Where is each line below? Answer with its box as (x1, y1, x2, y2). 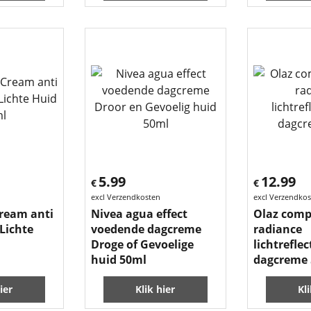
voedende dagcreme (91, 221, 201, 237)
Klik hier (135, 283, 176, 296)
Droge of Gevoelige (91, 237, 194, 252)
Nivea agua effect (91, 206, 187, 221)
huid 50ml (91, 252, 146, 267)
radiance (253, 221, 302, 237)
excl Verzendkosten (91, 192, 160, 202)
